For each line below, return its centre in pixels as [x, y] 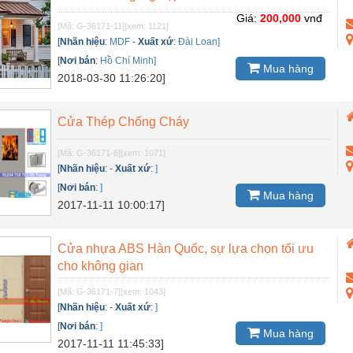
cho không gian [101, 266]
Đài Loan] [199, 41]
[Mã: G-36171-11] [91, 26]
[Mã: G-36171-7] [89, 291]
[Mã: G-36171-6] [89, 152]
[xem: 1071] [143, 152]
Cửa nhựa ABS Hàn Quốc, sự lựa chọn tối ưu [186, 248]
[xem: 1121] [147, 26]
